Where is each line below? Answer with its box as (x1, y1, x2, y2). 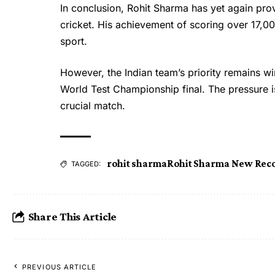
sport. (60, 34, 87, 47)
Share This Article (28, 210, 117, 223)
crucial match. (60, 99, 125, 112)
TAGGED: (71, 159, 101, 168)
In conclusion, (60, 1, 127, 14)
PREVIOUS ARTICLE (22, 262, 97, 271)
